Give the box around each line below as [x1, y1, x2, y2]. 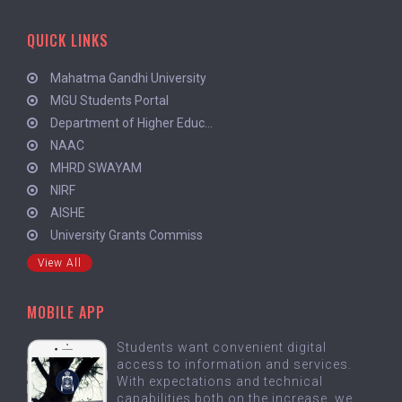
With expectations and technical [117, 373, 323, 389]
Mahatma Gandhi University [45, 70, 206, 85]
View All [38, 256, 82, 269]
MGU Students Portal [45, 92, 169, 108]
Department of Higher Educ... [45, 115, 213, 130]
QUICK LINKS [27, 29, 109, 51]
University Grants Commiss [45, 227, 203, 242]
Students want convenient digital [117, 339, 327, 354]
